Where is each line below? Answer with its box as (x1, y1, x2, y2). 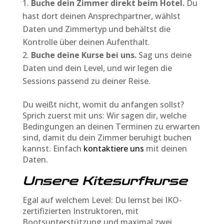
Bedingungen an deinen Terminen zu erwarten (22, 120, 200, 132)
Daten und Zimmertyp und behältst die (22, 23, 170, 34)
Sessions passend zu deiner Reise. (22, 75, 150, 86)
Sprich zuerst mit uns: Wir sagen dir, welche (22, 109, 186, 121)
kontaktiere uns (83, 142, 144, 154)
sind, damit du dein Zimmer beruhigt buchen (22, 131, 191, 143)
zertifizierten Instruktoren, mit (22, 205, 138, 216)
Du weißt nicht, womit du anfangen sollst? (22, 98, 184, 110)
